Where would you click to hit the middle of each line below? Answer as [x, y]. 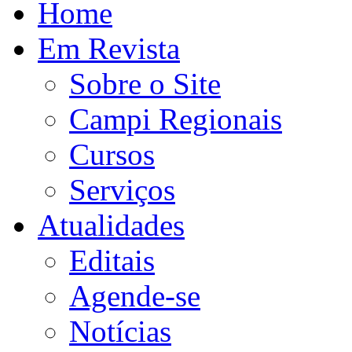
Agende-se [135, 295]
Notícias [120, 331]
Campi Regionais [176, 119]
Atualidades [111, 225]
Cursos [112, 154]
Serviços [122, 189]
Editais [112, 260]
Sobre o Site [145, 83]
